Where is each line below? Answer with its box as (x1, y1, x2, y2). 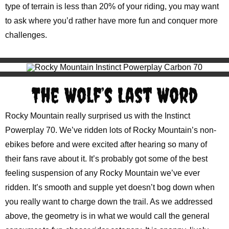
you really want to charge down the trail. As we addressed (5, 197, 213, 206)
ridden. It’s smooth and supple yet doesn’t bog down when (5, 182, 215, 192)
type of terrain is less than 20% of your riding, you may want (5, 2, 219, 11)
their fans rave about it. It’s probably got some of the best (5, 154, 208, 163)
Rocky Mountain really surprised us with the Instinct (5, 111, 190, 120)
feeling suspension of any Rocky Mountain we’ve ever (5, 168, 200, 177)
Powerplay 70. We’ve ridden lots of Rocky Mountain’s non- (5, 125, 216, 134)
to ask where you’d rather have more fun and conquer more (5, 16, 218, 26)
